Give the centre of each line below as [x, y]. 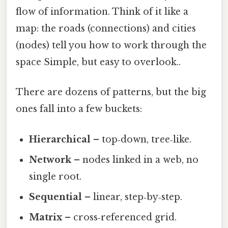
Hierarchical [60, 139]
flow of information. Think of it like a [102, 12]
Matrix [46, 217]
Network [50, 160]
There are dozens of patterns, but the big [111, 92]
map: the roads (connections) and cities [106, 29]
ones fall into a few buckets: [79, 109]
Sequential [56, 197]
